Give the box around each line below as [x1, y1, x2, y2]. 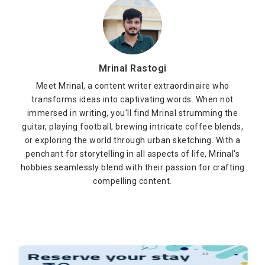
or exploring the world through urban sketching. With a [24, 135, 241, 145]
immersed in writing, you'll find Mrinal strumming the [27, 108, 238, 118]
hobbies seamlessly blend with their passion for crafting [20, 163, 245, 172]
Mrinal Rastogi [98, 63, 167, 74]
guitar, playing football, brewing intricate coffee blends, [22, 122, 243, 131]
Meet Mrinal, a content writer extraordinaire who [35, 81, 230, 91]
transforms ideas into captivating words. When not [31, 95, 234, 104]
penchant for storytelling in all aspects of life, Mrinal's [25, 149, 240, 159]
